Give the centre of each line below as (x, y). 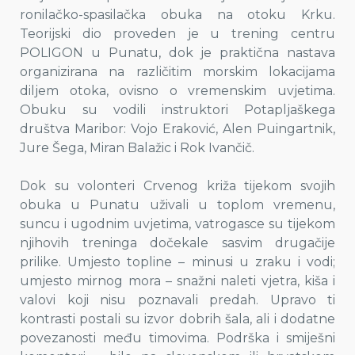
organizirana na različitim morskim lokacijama (177, 72)
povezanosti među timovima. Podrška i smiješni (177, 338)
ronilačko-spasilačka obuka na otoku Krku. (177, 15)
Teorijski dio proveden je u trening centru (177, 34)
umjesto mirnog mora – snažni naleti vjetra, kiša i (177, 281)
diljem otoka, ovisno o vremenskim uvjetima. (177, 91)
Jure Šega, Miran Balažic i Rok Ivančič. (137, 148)
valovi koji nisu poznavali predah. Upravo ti (177, 300)
